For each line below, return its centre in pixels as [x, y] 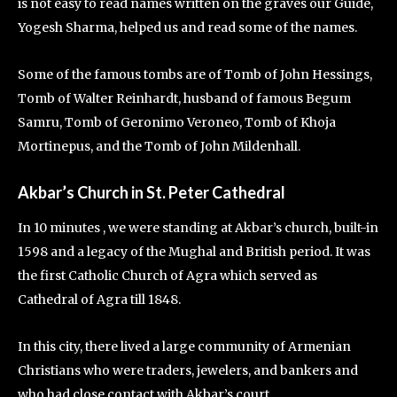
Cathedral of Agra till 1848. [99, 300]
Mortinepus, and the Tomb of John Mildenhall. [159, 146]
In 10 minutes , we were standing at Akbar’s [150, 228]
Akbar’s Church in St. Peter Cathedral [152, 192]
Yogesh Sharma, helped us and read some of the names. [187, 27]
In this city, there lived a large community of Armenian [184, 346]
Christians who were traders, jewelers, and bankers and [188, 370]
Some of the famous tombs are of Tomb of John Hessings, [195, 74]
